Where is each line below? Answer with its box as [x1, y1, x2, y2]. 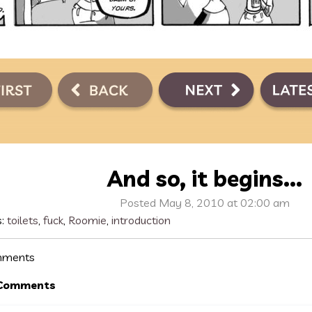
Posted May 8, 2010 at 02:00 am [120, 196, 290, 210]
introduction [111, 213, 171, 227]
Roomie [68, 213, 107, 227]
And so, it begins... [107, 164, 302, 192]
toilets [7, 213, 38, 227]
